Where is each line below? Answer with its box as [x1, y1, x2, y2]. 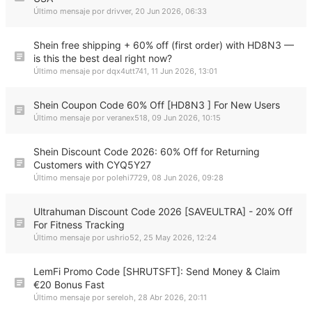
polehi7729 [107, 173, 148, 182]
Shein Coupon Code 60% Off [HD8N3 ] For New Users [33, 99, 280, 111]
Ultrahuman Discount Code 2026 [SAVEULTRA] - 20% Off [33, 205, 292, 217]
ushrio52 [107, 233, 139, 242]
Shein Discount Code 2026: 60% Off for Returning [33, 146, 260, 157]
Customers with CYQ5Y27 [33, 159, 151, 171]
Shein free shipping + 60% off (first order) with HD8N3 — [33, 39, 294, 51]
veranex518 [107, 113, 148, 123]
